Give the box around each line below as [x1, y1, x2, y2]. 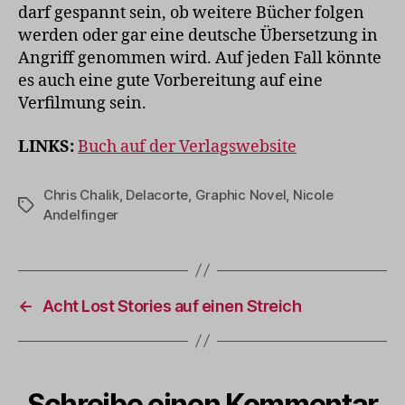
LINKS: [18, 136, 74, 157]
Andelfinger [43, 205, 119, 223]
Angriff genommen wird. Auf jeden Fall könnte [18, 48, 381, 70]
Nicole [292, 185, 334, 203]
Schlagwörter [17, 196, 104, 214]
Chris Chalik [43, 185, 119, 203]
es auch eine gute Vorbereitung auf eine [18, 71, 323, 92]
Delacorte [126, 185, 189, 203]
